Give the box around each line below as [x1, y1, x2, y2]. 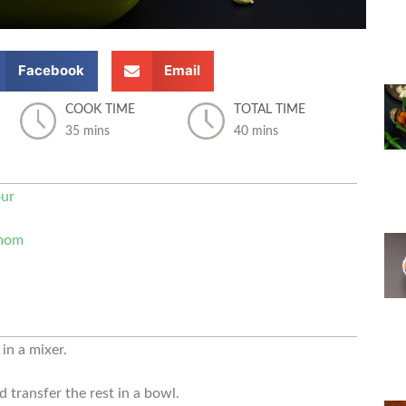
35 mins [64, 124, 110, 138]
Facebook [17, 62, 84, 80]
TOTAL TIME [233, 102, 305, 116]
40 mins [233, 124, 278, 138]
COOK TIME [64, 102, 135, 116]
